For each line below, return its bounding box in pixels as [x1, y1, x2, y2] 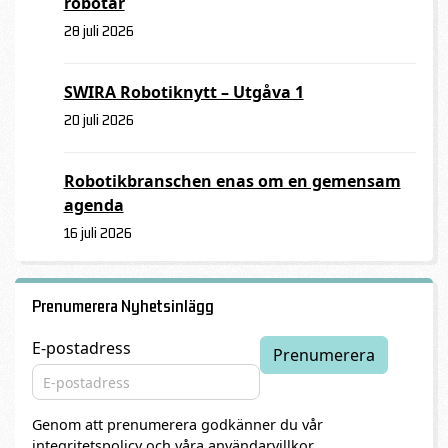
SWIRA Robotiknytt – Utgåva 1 [63, 80, 304, 103]
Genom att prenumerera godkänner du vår [31, 415, 323, 435]
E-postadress [31, 337, 131, 360]
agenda [63, 193, 124, 216]
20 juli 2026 [63, 110, 134, 128]
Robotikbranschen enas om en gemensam [63, 169, 401, 192]
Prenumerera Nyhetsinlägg [31, 296, 214, 317]
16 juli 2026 [63, 223, 132, 241]
